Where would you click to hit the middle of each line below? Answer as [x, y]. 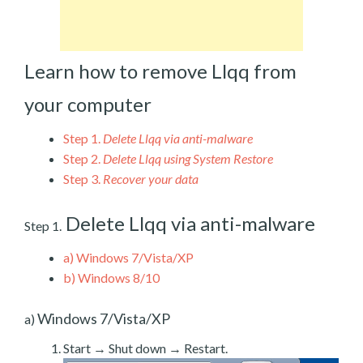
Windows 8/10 [117, 277]
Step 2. [82, 158]
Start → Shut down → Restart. [145, 348]
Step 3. [82, 178]
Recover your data [151, 178]
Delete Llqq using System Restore [188, 158]
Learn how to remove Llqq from [160, 71]
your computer [88, 104]
